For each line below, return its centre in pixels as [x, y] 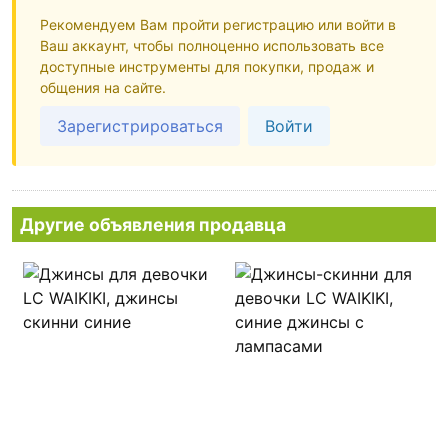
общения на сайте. [103, 88]
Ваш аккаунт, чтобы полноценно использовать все [212, 46]
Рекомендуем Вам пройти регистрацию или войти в [218, 25]
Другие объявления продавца [153, 225]
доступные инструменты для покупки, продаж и [207, 67]
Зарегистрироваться [140, 126]
